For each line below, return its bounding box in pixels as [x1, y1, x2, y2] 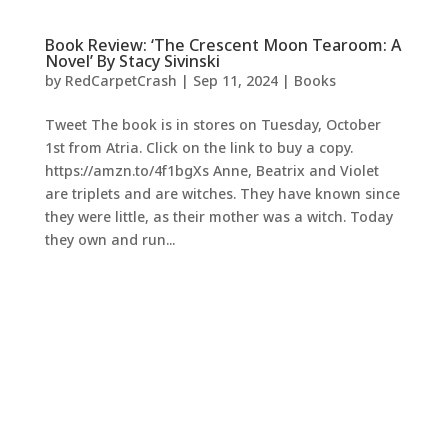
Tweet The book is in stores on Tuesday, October [44, 115, 381, 135]
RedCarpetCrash [64, 71, 177, 91]
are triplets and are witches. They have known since [44, 184, 400, 204]
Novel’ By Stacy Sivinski [44, 50, 220, 73]
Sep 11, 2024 [192, 71, 278, 91]
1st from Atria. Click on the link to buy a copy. [44, 138, 353, 158]
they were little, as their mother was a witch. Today [44, 207, 393, 227]
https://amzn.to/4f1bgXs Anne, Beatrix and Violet [44, 161, 379, 181]
